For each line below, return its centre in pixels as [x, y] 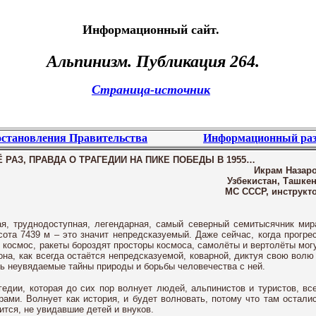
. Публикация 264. [194, 62]
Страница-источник [151, 90]
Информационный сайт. [151, 30]
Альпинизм [87, 62]
